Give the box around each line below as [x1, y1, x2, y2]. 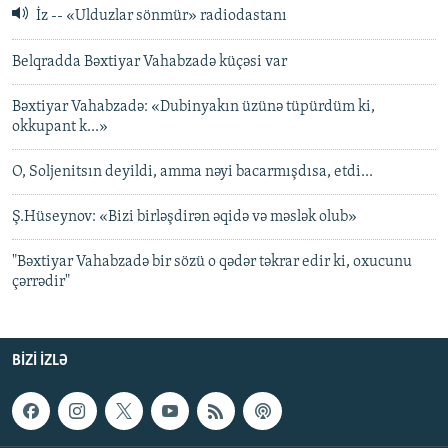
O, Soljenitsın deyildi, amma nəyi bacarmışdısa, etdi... [12, 163, 373, 180]
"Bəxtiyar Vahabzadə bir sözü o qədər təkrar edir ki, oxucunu [12, 253, 412, 270]
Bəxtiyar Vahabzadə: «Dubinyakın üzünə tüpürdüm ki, [12, 98, 375, 115]
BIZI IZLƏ [12, 352, 68, 369]
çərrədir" [12, 273, 70, 290]
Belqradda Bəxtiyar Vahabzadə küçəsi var [12, 53, 287, 70]
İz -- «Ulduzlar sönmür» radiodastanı [33, 8, 287, 25]
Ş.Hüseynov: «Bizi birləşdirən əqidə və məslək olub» [12, 208, 357, 225]
